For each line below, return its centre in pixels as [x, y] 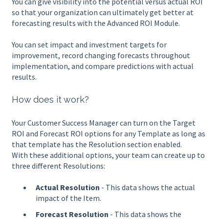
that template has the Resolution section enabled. [97, 144]
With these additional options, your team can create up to [108, 155]
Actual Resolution [68, 187]
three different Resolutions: [58, 165]
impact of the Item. [68, 198]
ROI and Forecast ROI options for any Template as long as [109, 133]
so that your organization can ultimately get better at [103, 12]
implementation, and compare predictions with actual [103, 66]
